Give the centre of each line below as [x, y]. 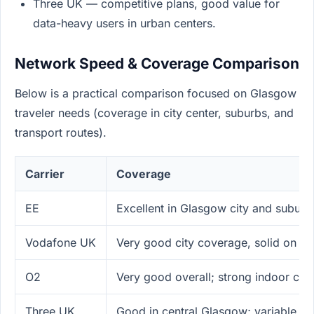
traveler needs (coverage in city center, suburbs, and [154, 113]
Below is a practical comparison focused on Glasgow [156, 94]
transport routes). [61, 133]
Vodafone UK [61, 242]
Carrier [45, 173]
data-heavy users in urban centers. [124, 23]
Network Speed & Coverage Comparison [157, 64]
